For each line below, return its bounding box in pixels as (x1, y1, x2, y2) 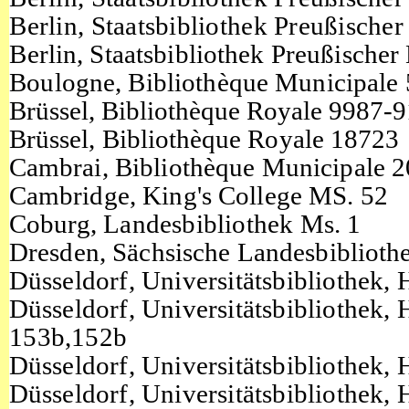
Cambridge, (8, 181, 143, 211)
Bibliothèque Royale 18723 (101, 124, 400, 154)
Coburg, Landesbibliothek (8, 209, 300, 239)
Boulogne (9, 68, 116, 98)
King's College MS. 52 (142, 181, 388, 211)
